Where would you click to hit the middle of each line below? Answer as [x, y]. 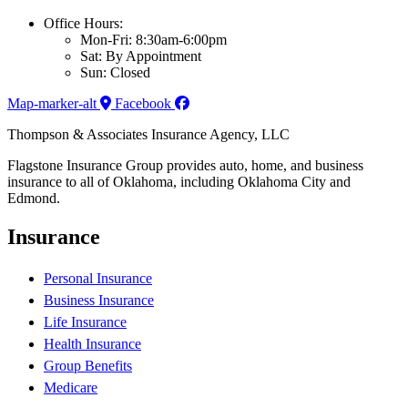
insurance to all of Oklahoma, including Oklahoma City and [179, 181]
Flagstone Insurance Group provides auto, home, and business [185, 165]
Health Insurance [92, 343]
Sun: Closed [115, 72]
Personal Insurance [98, 278]
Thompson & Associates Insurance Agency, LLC [148, 134]
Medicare [71, 387]
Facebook [143, 103]
